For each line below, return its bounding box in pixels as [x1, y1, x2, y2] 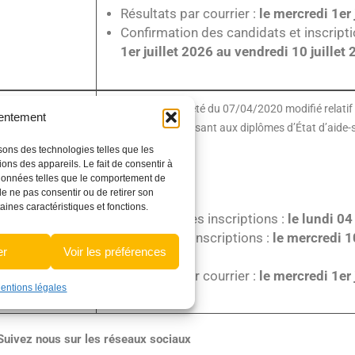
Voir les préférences [63, 244, 166, 258]
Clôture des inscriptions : [120, 230, 273, 246]
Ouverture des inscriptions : [120, 211, 288, 227]
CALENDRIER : [105, 171, 195, 187]
